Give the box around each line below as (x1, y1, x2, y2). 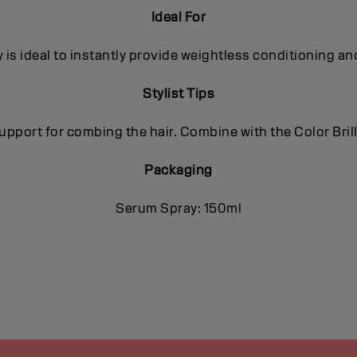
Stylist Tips (143, 85, 214, 103)
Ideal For (151, 9, 206, 26)
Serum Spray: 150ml (116, 200, 241, 218)
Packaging (144, 162, 213, 179)
